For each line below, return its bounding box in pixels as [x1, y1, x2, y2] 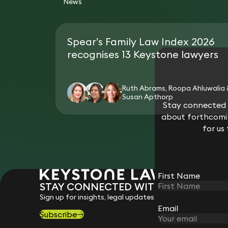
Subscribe [39, 209, 77, 220]
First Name [158, 170, 200, 181]
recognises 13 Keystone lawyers [67, 47, 219, 61]
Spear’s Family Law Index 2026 [67, 35, 215, 48]
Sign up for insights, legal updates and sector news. [39, 192, 213, 202]
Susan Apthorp [122, 92, 174, 101]
